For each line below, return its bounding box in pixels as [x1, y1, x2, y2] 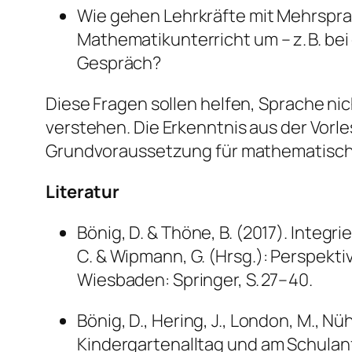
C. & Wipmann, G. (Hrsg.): [77, 244, 271, 269]
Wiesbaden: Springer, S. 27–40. [77, 268, 313, 292]
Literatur [46, 180, 120, 204]
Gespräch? [77, 51, 162, 75]
